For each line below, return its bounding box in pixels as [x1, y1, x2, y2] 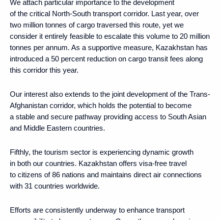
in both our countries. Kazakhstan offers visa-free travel [10, 159, 187, 167]
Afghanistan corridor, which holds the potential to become [10, 101, 192, 110]
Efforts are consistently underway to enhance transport [10, 205, 185, 214]
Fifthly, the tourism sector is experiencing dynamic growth [10, 147, 193, 156]
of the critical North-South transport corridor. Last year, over [10, 9, 199, 18]
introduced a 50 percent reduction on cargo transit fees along [10, 54, 203, 63]
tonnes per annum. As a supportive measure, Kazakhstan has [10, 43, 208, 52]
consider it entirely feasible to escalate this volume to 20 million [10, 31, 210, 40]
